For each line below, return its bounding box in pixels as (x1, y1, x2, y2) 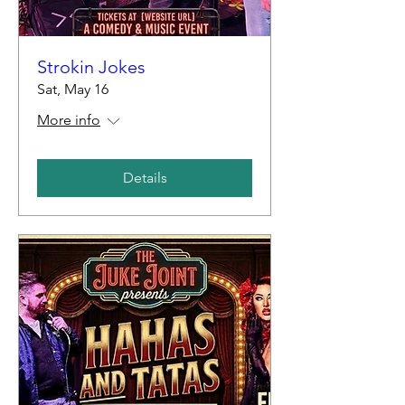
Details (122, 168, 167, 186)
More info (37, 110, 100, 128)
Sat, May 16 (37, 80, 108, 98)
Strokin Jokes (37, 55, 146, 78)
